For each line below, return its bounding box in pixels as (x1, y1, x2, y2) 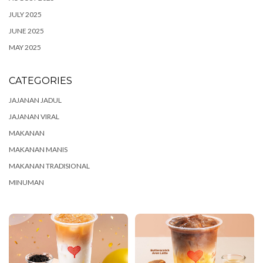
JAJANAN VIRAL (9, 112, 59, 121)
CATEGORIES (9, 75, 72, 86)
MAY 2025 (9, 43, 41, 52)
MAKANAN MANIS (9, 145, 68, 154)
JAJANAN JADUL (9, 96, 62, 104)
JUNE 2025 (9, 26, 44, 35)
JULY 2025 (9, 10, 42, 19)
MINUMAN (9, 178, 44, 187)
